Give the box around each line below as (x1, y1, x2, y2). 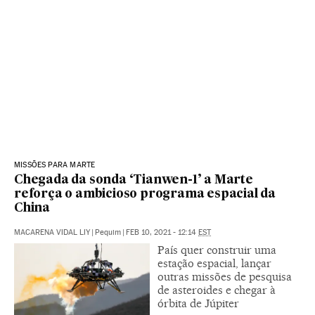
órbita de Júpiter (157, 296, 239, 310)
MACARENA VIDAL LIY (14, 227, 90, 237)
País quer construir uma (157, 243, 276, 257)
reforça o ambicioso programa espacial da (14, 188, 276, 200)
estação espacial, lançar (157, 256, 271, 270)
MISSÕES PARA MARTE (14, 160, 96, 169)
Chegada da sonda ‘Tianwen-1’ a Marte (14, 174, 253, 186)
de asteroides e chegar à (157, 283, 276, 297)
